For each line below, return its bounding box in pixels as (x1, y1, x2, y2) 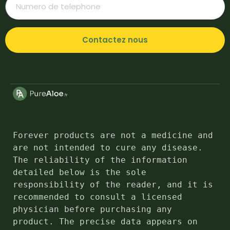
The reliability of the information (13, 155, 187, 165)
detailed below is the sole (13, 167, 146, 177)
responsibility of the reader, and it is (13, 179, 213, 189)
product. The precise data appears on (13, 216, 198, 226)
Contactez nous (82, 34, 148, 46)
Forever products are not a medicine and (13, 130, 213, 140)
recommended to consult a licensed (13, 191, 182, 202)
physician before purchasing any (13, 204, 172, 214)
